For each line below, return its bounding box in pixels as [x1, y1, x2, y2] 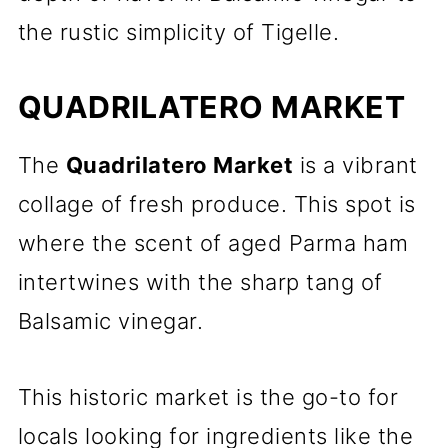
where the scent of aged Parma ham [17, 230, 409, 256]
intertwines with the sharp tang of [17, 269, 383, 295]
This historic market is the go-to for [17, 384, 399, 410]
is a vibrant [293, 152, 418, 178]
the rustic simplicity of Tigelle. [17, 19, 340, 45]
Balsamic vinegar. [17, 308, 204, 334]
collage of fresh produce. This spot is [17, 191, 416, 217]
